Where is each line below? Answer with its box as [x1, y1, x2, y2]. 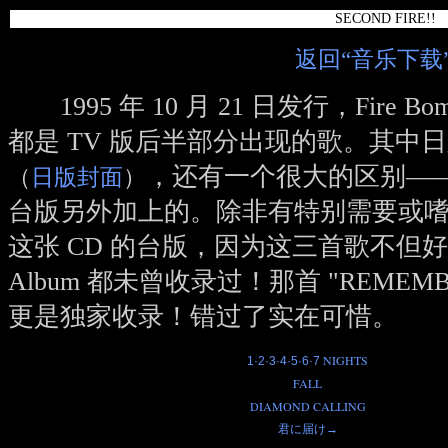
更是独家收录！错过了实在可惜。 [8, 302, 398, 331]
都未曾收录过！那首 [87, 267, 321, 296]
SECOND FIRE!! [335, 11, 436, 26]
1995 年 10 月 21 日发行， [8, 92, 355, 121]
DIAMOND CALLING [249, 398, 366, 414]
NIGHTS [320, 352, 368, 368]
